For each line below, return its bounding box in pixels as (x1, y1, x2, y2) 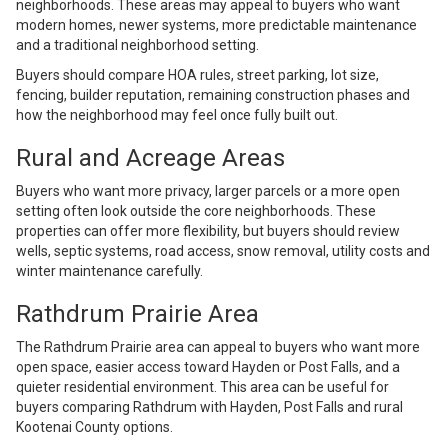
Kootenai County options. (16, 419, 173, 436)
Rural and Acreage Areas (16, 144, 285, 173)
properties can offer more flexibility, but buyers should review (16, 223, 400, 240)
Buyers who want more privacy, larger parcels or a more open (16, 183, 400, 200)
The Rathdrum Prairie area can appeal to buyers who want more (16, 339, 420, 356)
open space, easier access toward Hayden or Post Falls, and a (16, 359, 400, 376)
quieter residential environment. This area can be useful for (16, 379, 389, 396)
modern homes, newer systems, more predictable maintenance (16, 17, 417, 34)
